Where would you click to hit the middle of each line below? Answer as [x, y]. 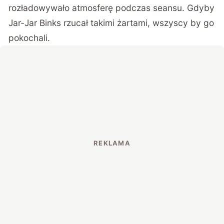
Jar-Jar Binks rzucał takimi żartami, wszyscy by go [111, 23]
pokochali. [29, 38]
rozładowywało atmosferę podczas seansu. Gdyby [112, 8]
